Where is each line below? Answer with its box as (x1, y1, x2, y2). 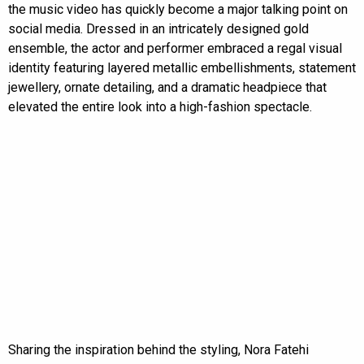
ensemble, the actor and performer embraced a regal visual (8, 41, 342, 57)
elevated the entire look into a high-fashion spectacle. (8, 99, 312, 115)
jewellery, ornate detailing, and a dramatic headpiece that (8, 80, 327, 96)
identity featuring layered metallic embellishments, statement (8, 60, 356, 76)
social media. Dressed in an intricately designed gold (8, 21, 309, 37)
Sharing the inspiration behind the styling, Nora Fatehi (8, 342, 309, 358)
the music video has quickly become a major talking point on (8, 2, 348, 18)
